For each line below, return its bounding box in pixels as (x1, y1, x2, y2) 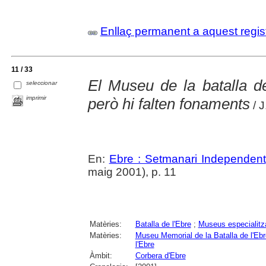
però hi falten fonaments (87, 95, 250, 113)
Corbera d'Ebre (135, 251, 186, 261)
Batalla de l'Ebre (135, 220, 191, 229)
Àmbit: (89, 251, 112, 261)
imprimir (26, 94, 47, 102)
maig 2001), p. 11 (87, 166, 176, 179)
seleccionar (26, 79, 58, 86)
